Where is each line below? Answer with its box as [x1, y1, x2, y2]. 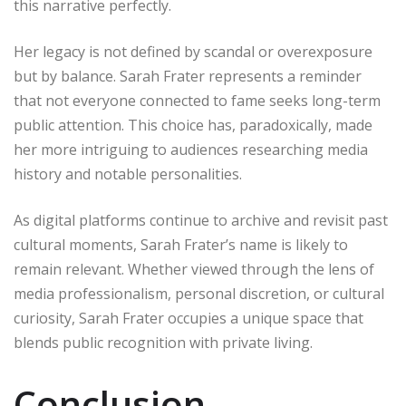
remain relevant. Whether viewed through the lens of [14, 259, 374, 280]
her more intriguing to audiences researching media [14, 140, 368, 160]
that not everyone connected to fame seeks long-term [14, 91, 381, 111]
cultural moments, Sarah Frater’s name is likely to [14, 235, 348, 256]
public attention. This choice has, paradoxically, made [14, 115, 372, 136]
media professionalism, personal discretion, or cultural [14, 284, 384, 304]
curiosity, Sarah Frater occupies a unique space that [14, 308, 363, 329]
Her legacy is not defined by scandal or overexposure [14, 42, 372, 63]
